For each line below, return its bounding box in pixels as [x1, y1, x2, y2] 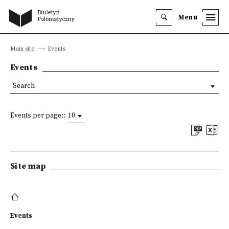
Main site [10, 45, 35, 53]
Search [13, 82, 35, 90]
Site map [10, 161, 47, 171]
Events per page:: [10, 111, 65, 120]
